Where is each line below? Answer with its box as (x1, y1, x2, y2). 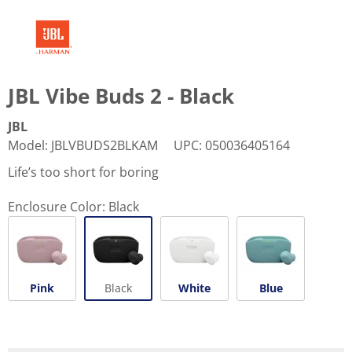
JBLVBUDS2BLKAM (51, 136, 158, 154)
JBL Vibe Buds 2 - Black (8, 81, 234, 110)
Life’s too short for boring (8, 163, 159, 181)
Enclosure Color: (8, 197, 105, 215)
